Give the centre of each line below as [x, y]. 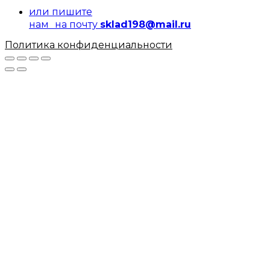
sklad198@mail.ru [146, 24]
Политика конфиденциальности [89, 45]
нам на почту [64, 24]
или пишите [61, 12]
